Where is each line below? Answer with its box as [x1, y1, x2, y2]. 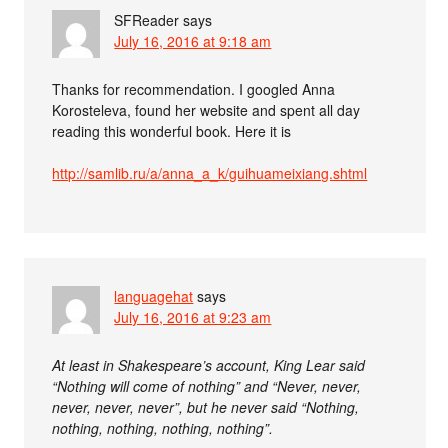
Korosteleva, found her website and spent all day [52, 100, 361, 120]
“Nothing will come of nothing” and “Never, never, [52, 376, 362, 396]
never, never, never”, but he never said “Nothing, [52, 397, 360, 417]
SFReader [114, 10, 180, 30]
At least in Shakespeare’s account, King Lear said [52, 355, 366, 375]
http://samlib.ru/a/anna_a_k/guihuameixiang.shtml [52, 163, 368, 183]
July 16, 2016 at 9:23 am [114, 307, 272, 327]
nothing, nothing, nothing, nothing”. [52, 418, 274, 438]
